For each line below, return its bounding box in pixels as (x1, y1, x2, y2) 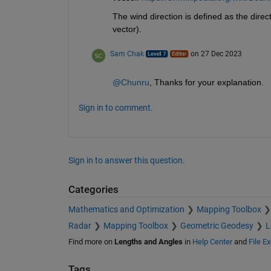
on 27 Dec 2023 (190, 50, 242, 59)
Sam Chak (109, 50, 144, 59)
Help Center (192, 237, 232, 246)
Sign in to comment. (78, 103, 153, 113)
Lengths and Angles (114, 237, 183, 246)
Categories (68, 184, 119, 196)
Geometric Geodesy (180, 220, 253, 230)
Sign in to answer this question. (68, 155, 185, 166)
